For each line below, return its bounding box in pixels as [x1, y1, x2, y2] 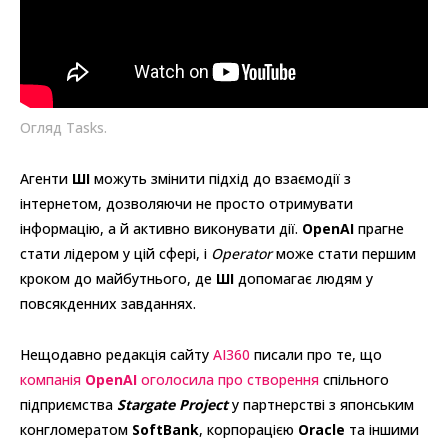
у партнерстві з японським [228, 394, 414, 414]
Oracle [298, 419, 345, 439]
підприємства [20, 394, 117, 414]
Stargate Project [117, 394, 228, 414]
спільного [319, 369, 389, 389]
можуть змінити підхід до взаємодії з [90, 168, 351, 188]
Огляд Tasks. [20, 117, 107, 137]
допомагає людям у [234, 268, 373, 288]
